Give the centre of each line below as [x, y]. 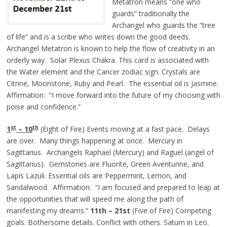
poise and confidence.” [43, 107]
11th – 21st [110, 211]
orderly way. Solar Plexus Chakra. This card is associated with [107, 60]
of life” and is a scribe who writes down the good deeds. [99, 37]
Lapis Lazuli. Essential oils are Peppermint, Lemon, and [96, 176]
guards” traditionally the [150, 14]
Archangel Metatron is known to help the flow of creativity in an [110, 49]
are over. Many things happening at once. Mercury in [94, 141]
